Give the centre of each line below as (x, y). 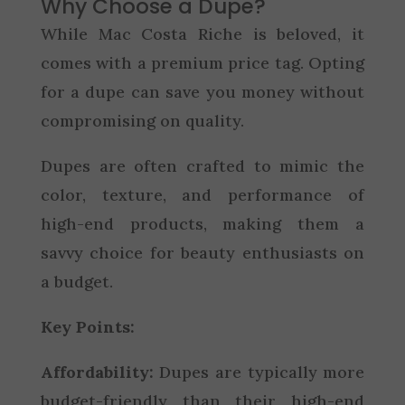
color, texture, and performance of (202, 195)
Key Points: (87, 327)
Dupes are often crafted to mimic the (202, 166)
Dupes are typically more (259, 372)
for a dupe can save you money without (202, 92)
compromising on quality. (142, 121)
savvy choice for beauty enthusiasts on (202, 253)
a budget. (76, 282)
